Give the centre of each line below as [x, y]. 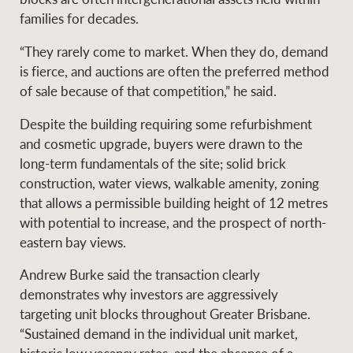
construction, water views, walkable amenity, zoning [170, 182]
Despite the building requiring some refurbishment [166, 123]
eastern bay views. [73, 242]
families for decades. [80, 19]
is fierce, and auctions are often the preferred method [175, 71]
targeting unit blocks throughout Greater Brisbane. [165, 314]
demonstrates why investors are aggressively [149, 294]
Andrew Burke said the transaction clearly [140, 275]
